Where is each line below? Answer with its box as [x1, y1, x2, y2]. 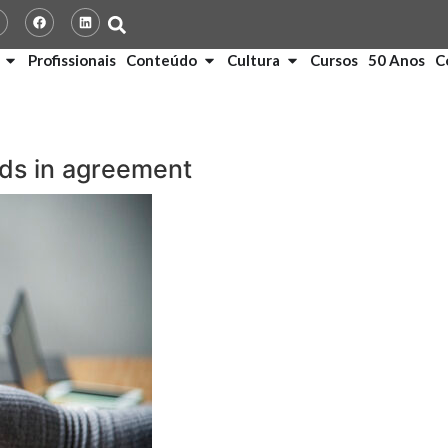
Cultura [227, 51, 280, 70]
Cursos [310, 51, 358, 70]
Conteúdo [126, 51, 197, 70]
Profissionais [28, 51, 116, 70]
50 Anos [368, 51, 425, 70]
